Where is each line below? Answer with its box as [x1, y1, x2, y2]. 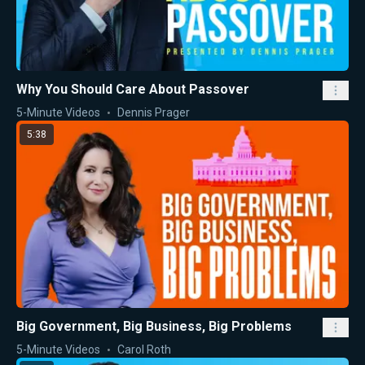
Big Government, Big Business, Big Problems [16, 318, 292, 334]
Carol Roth [117, 342, 171, 356]
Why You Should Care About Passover [16, 81, 249, 98]
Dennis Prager [117, 106, 190, 120]
